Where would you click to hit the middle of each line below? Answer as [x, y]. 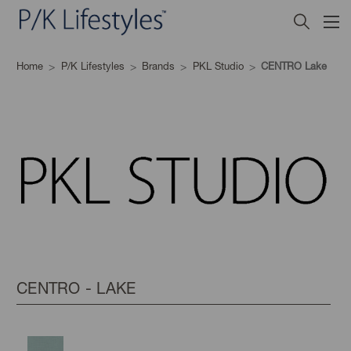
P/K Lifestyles [92, 66]
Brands [158, 66]
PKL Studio [218, 66]
